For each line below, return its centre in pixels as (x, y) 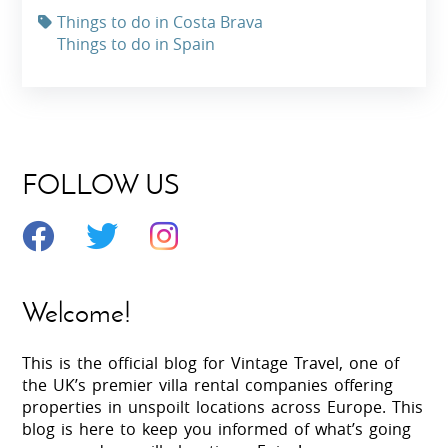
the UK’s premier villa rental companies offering (208, 384)
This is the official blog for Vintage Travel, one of (211, 362)
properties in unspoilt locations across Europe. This (223, 406)
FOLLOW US (101, 184)
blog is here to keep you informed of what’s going (217, 428)
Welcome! (77, 311)
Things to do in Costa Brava (160, 22)
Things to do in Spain (136, 44)
